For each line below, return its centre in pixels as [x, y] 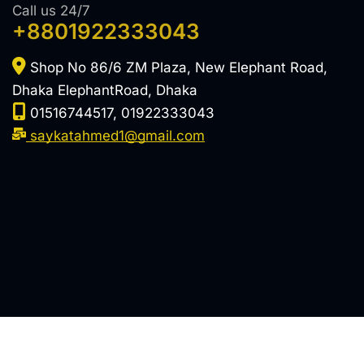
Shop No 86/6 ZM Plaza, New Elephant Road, [176, 67]
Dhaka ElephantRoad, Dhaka [104, 90]
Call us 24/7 [51, 10]
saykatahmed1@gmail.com [117, 135]
